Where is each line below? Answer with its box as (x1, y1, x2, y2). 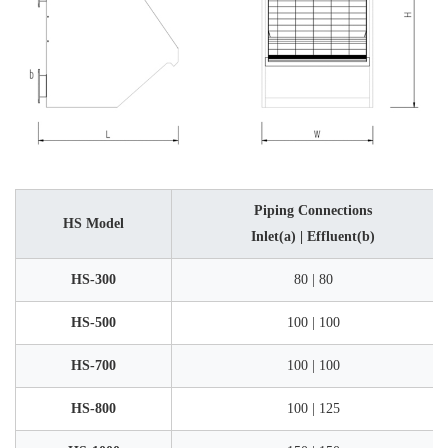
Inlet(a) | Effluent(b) (251, 229, 375, 245)
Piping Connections (254, 203, 372, 219)
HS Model (63, 216, 124, 232)
